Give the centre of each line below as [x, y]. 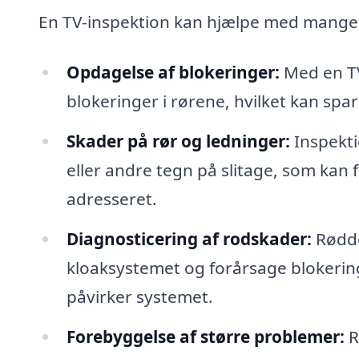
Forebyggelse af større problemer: [205, 336]
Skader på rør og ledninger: [178, 141]
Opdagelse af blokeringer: [173, 73]
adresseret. [111, 199]
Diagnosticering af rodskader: [189, 238]
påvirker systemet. [139, 296]
